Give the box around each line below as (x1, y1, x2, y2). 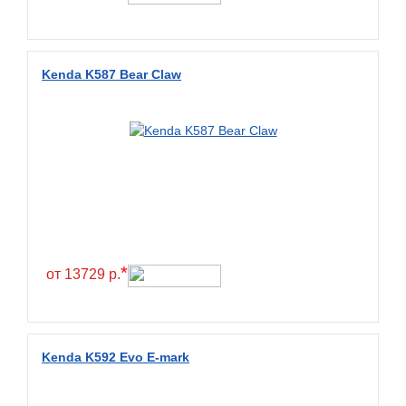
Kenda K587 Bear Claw (42, 67, 181, 82)
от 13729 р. (46, 266, 121, 283)
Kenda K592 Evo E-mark (42, 350, 189, 365)
